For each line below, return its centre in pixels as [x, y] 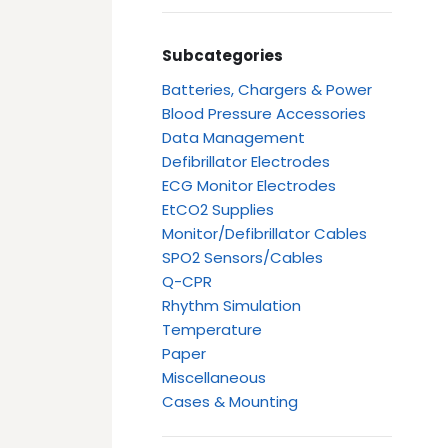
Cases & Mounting [230, 402]
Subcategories [223, 56]
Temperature [212, 330]
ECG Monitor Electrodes [249, 186]
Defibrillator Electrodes [246, 162]
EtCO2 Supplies [218, 210]
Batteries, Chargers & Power [267, 90]
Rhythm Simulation [232, 306]
